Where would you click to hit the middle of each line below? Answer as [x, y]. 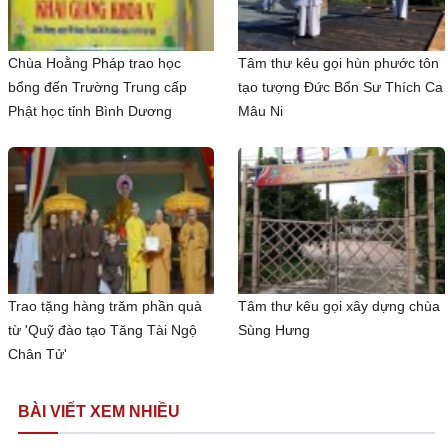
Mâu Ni [261, 111]
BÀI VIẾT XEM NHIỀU [99, 411]
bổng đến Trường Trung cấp [97, 87]
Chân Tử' [37, 353]
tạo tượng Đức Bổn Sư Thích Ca [341, 87]
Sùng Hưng [274, 329]
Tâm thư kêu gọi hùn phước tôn [339, 63]
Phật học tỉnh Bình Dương [90, 111]
